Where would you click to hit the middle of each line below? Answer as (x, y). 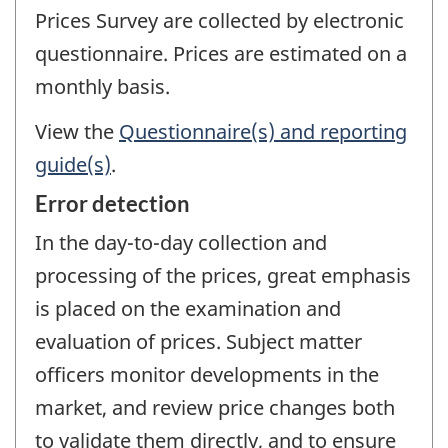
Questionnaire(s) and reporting (263, 131)
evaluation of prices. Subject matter (198, 342)
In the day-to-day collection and (181, 243)
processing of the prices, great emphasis (223, 276)
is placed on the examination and (188, 309)
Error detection (112, 204)
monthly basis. (102, 87)
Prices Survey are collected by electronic (219, 21)
